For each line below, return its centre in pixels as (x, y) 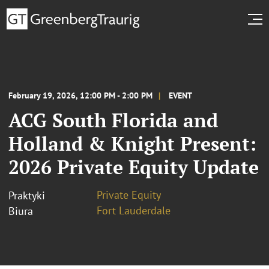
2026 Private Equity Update (134, 167)
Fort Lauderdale (134, 210)
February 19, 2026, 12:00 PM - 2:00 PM (80, 95)
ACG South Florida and (113, 120)
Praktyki (27, 195)
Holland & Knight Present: (132, 143)
